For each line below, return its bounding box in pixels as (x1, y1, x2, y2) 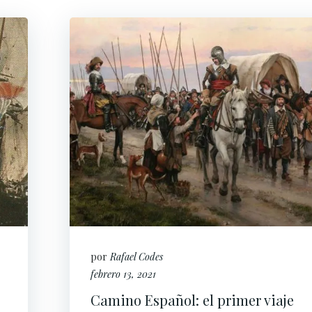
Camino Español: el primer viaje (91, 290, 294, 309)
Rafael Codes (110, 250, 163, 263)
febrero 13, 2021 (91, 267, 156, 281)
